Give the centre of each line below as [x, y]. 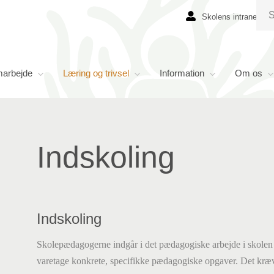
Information [182, 73]
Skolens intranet [231, 17]
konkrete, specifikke [112, 261]
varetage [54, 261]
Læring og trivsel [96, 73]
